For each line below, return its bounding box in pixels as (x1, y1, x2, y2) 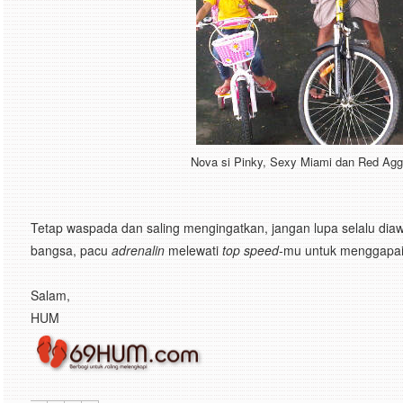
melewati (165, 241, 219, 259)
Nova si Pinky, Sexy (191, 153, 300, 170)
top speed (219, 241, 279, 259)
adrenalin (112, 241, 165, 259)
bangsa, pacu (31, 241, 112, 259)
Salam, (31, 286, 70, 304)
